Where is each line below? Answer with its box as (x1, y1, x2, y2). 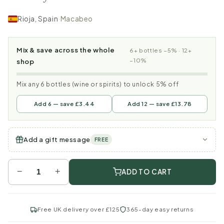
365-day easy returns (126, 205, 194, 213)
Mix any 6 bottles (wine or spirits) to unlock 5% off (16, 80, 179, 88)
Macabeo (60, 14, 93, 23)
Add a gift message (23, 135, 90, 143)
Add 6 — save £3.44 (33, 100, 95, 108)
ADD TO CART (121, 167, 172, 176)
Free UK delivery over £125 (37, 205, 120, 213)
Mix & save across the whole (16, 45, 115, 54)
